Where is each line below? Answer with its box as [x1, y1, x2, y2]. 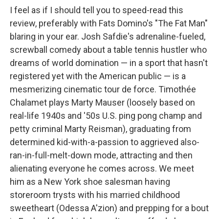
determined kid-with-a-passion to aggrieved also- [10, 136, 199, 147]
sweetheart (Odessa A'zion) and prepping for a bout [10, 202, 209, 213]
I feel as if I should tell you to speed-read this [10, 4, 183, 15]
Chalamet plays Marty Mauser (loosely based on [10, 97, 195, 108]
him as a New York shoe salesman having [10, 176, 170, 187]
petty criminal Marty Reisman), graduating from [10, 123, 191, 134]
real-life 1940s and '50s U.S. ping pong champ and [10, 110, 202, 121]
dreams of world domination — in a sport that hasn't [10, 57, 208, 68]
